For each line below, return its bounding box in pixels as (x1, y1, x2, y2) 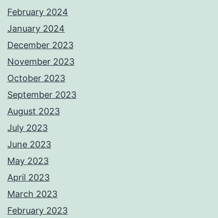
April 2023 (7, 172, 50, 183)
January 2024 (7, 23, 65, 34)
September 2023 (7, 90, 76, 100)
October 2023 (7, 73, 65, 84)
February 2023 (7, 205, 68, 216)
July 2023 (7, 123, 48, 133)
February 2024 (7, 7, 68, 18)
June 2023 (7, 139, 51, 150)
